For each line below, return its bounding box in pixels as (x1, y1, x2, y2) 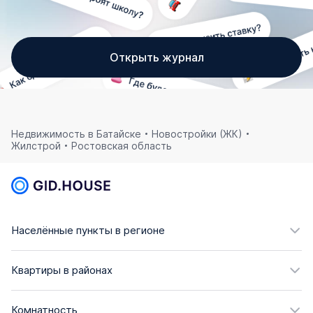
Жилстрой (11, 140, 61, 152)
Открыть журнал (109, 50, 204, 64)
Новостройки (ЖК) (152, 128, 242, 140)
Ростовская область (71, 140, 172, 152)
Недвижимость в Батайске (11, 128, 141, 140)
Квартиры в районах (11, 263, 112, 277)
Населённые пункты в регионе (11, 224, 165, 238)
